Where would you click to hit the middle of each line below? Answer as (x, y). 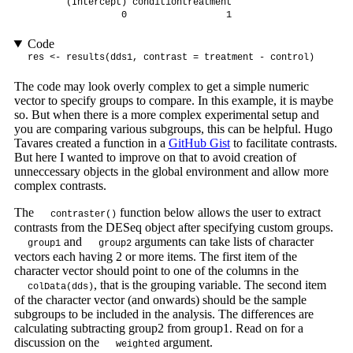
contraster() (83, 215)
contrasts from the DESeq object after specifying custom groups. (173, 228)
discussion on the (58, 343)
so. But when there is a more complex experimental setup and (166, 115)
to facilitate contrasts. (283, 143)
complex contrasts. (60, 186)
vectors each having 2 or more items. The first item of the (155, 257)
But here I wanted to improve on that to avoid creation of (155, 158)
